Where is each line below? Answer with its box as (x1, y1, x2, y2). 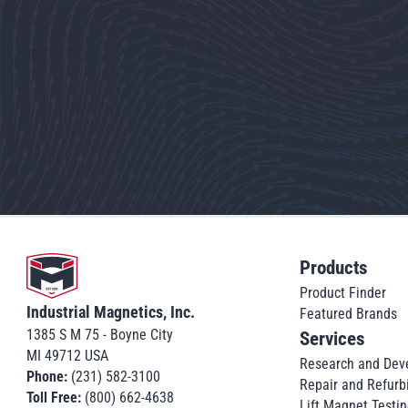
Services (299, 326, 365, 350)
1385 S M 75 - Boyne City (25, 325, 173, 343)
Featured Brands (299, 304, 397, 322)
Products (299, 255, 368, 279)
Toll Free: (25, 388, 85, 406)
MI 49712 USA (25, 346, 108, 364)
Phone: (25, 367, 71, 385)
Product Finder (299, 283, 386, 301)
